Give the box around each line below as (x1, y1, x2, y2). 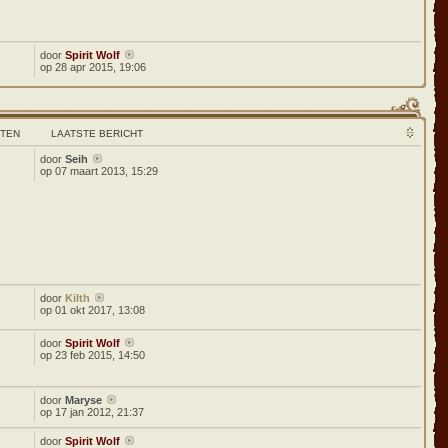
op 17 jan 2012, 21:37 (40, 406, 145, 418)
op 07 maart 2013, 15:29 (40, 165, 159, 177)
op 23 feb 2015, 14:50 (40, 349, 146, 361)
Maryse (65, 394, 103, 406)
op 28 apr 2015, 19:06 (40, 61, 147, 73)
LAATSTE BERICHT (51, 128, 144, 139)
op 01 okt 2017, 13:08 (40, 304, 146, 316)
